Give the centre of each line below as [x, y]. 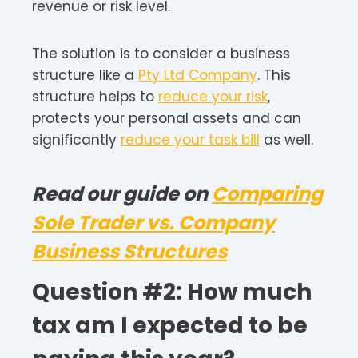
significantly [76, 139]
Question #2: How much [172, 292]
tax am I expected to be [170, 325]
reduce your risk [213, 96]
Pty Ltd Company [198, 75]
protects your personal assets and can [167, 118]
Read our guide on [122, 193]
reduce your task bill [190, 139]
